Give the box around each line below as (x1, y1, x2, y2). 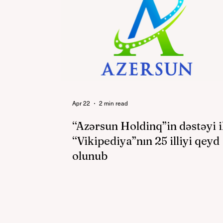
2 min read (99, 100, 128, 107)
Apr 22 (72, 100, 90, 107)
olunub (72, 149, 108, 163)
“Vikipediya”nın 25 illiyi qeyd (72, 134, 220, 148)
